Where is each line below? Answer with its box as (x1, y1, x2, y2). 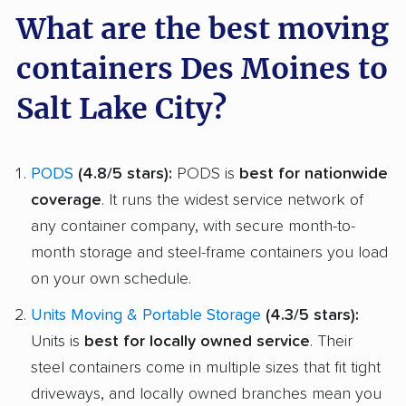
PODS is (172, 165, 239, 182)
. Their (310, 333, 353, 351)
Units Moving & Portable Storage (31, 307, 261, 324)
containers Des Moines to (16, 50, 388, 87)
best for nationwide (239, 165, 388, 182)
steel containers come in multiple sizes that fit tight (31, 360, 381, 377)
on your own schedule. (31, 270, 191, 287)
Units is (31, 333, 84, 351)
